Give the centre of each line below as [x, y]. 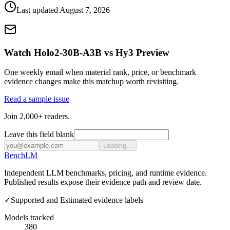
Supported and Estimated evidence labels [77, 200]
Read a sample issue [37, 99]
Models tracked [29, 218]
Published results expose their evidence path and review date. [103, 182]
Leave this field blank [39, 135]
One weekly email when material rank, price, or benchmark [100, 72]
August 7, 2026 [85, 10]
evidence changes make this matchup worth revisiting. [91, 82]
